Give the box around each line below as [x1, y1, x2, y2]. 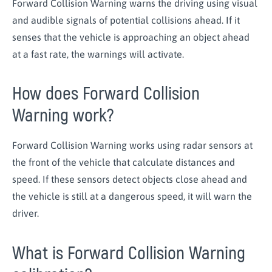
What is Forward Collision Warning [12, 242, 245, 265]
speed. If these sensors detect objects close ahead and [12, 174, 247, 185]
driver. [12, 208, 39, 219]
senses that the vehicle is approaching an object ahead [12, 31, 250, 42]
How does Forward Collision [12, 83, 200, 106]
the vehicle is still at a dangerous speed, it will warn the [12, 191, 252, 202]
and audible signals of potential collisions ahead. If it [12, 14, 240, 25]
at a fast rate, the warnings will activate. [12, 48, 184, 59]
